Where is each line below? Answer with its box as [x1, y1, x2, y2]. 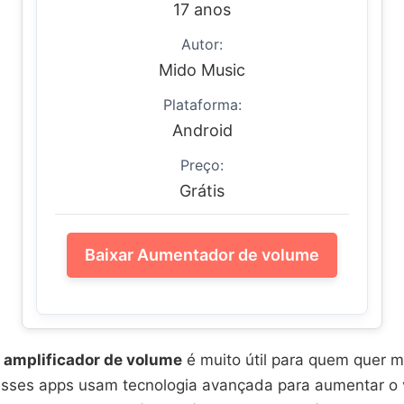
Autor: [181, 35, 223, 53]
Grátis [179, 181, 225, 200]
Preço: [180, 156, 224, 174]
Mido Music [159, 60, 245, 79]
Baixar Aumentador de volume [85, 245, 319, 264]
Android [171, 121, 233, 140]
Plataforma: [162, 96, 242, 114]
